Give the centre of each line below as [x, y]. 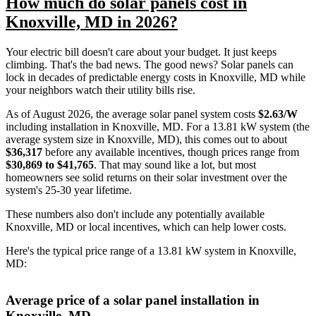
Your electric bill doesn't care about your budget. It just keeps [141, 51]
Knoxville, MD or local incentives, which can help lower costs [145, 226]
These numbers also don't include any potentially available [135, 214]
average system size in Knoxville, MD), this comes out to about [146, 139]
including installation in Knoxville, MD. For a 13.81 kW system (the [158, 126]
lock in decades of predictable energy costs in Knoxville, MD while [156, 77]
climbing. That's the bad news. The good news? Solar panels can [150, 64]
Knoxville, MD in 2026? [92, 22]
